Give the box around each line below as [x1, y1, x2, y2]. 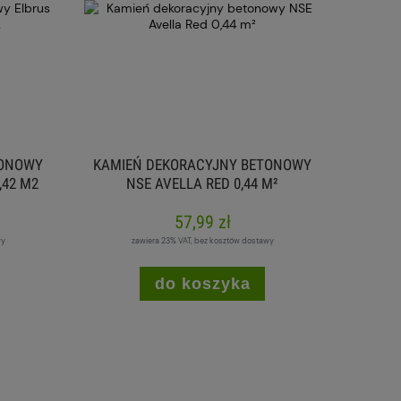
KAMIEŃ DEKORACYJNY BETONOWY [93, 155, 311, 174]
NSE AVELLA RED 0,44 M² [126, 174, 278, 192]
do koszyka [154, 274, 251, 293]
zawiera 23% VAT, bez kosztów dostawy [131, 235, 274, 246]
